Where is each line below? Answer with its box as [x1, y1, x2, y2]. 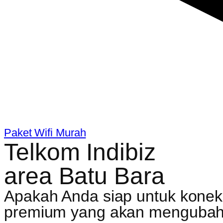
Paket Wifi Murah [4, 126, 86, 139]
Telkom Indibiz [4, 138, 156, 165]
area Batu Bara [4, 162, 165, 189]
